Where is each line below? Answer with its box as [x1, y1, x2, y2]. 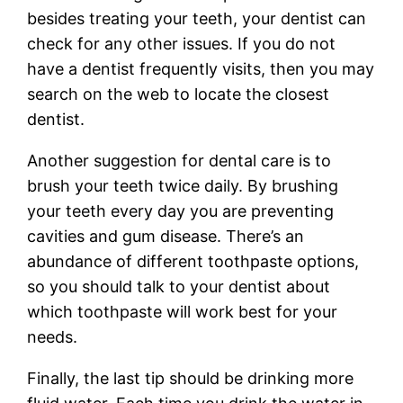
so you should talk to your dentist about [27, 276, 331, 296]
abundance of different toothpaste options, [27, 251, 360, 271]
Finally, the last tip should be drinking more [27, 368, 354, 388]
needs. [27, 327, 78, 346]
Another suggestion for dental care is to [27, 150, 332, 170]
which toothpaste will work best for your [27, 301, 338, 321]
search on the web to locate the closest [27, 84, 330, 103]
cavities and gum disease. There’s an [27, 226, 305, 246]
